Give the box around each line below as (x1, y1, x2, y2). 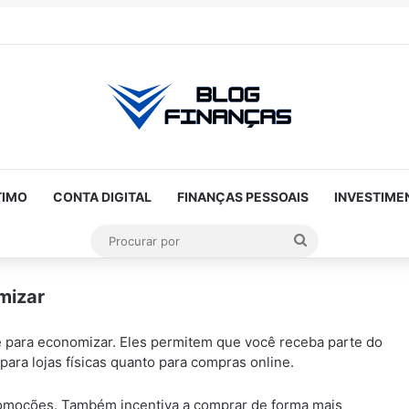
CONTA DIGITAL (52, 189, 152, 204)
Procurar (306, 231, 364, 248)
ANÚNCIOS (2, 326, 51, 337)
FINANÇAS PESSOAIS (176, 189, 309, 204)
